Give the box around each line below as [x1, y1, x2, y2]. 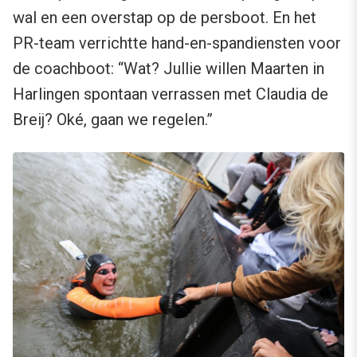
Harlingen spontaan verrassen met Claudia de [13, 84, 328, 104]
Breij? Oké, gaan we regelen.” [13, 110, 213, 130]
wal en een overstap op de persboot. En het [13, 8, 316, 28]
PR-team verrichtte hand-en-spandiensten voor [13, 33, 341, 53]
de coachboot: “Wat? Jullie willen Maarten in [13, 59, 324, 79]
